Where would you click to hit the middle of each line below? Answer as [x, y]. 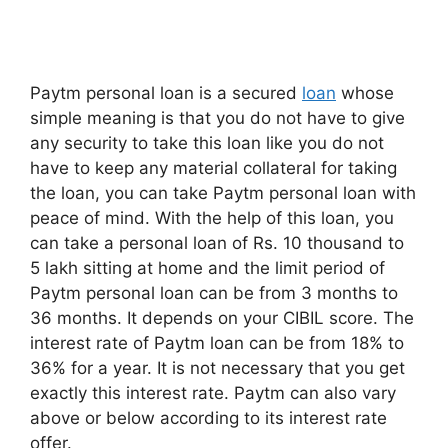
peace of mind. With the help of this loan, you [212, 218]
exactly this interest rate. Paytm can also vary [213, 393]
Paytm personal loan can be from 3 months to [214, 293]
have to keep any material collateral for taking [213, 168]
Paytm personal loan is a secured [166, 93]
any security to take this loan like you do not [207, 143]
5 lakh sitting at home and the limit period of [207, 268]
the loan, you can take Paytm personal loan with [223, 193]
